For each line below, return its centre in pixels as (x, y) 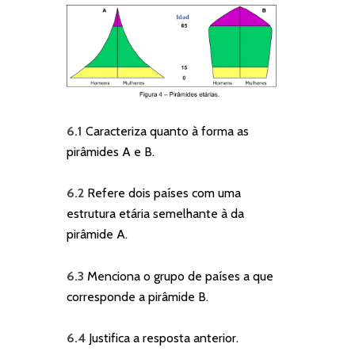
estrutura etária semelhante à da (155, 214)
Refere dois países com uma (164, 193)
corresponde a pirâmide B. (137, 296)
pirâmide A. (97, 235)
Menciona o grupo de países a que (180, 276)
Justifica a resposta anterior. (164, 338)
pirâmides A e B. (111, 151)
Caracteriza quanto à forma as (167, 131)
